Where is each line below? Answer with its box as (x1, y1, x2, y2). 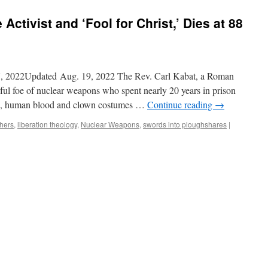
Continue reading (147, 98, 215, 111)
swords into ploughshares (143, 119, 227, 129)
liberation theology (17, 119, 77, 129)
